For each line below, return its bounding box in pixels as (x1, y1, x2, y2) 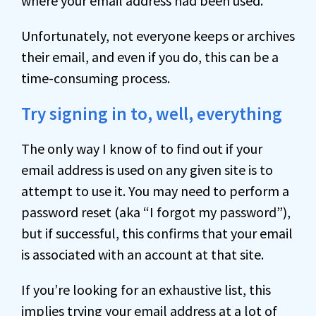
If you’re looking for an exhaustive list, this (21, 281, 271, 298)
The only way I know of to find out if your (21, 140, 262, 157)
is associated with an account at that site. (21, 245, 264, 263)
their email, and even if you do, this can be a (21, 48, 279, 66)
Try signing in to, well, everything (21, 102, 282, 125)
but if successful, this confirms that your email (21, 224, 293, 242)
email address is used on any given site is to (21, 161, 273, 178)
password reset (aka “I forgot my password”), (21, 203, 291, 221)
